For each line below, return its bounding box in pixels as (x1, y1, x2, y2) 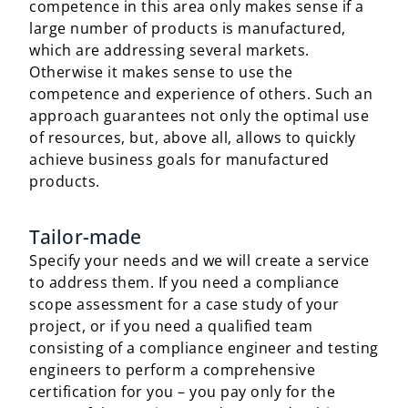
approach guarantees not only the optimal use (29, 106, 369, 126)
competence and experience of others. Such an (29, 84, 372, 104)
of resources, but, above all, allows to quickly (29, 127, 356, 148)
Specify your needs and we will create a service (29, 250, 370, 270)
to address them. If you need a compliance (29, 272, 340, 292)
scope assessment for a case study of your (29, 294, 340, 314)
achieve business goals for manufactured (29, 149, 330, 169)
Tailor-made (29, 224, 142, 250)
